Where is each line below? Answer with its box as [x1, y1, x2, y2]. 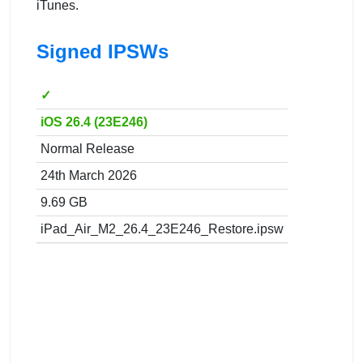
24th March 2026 [41, 168, 137, 182]
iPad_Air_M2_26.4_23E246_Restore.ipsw [41, 221, 284, 236]
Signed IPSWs [36, 40, 169, 62]
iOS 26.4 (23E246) [41, 114, 147, 129]
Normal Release [41, 141, 135, 156]
